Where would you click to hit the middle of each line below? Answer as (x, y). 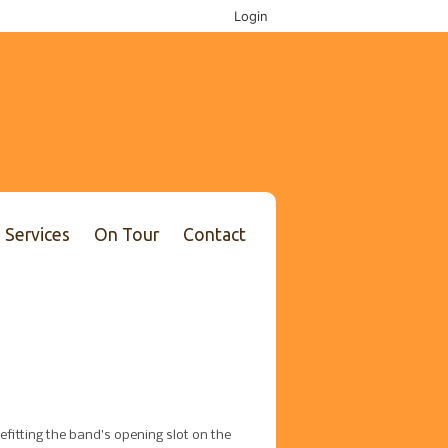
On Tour (126, 234)
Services (37, 234)
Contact (214, 234)
